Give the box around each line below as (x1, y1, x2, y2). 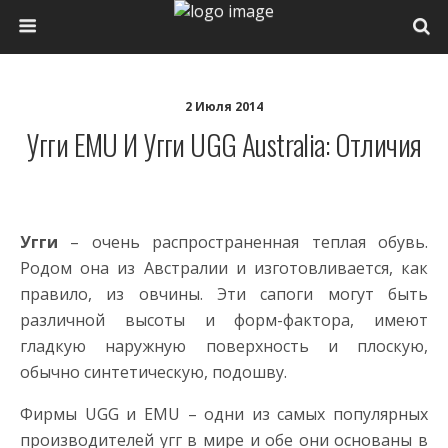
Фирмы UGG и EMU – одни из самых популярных (20, 403, 428, 425)
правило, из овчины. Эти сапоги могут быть (20, 283, 428, 305)
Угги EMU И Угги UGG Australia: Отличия (26, 123, 422, 165)
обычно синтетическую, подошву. (20, 361, 287, 383)
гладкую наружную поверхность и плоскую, (20, 335, 428, 357)
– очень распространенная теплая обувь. (58, 231, 428, 253)
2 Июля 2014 (185, 98, 263, 115)
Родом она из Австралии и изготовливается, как (20, 257, 428, 279)
